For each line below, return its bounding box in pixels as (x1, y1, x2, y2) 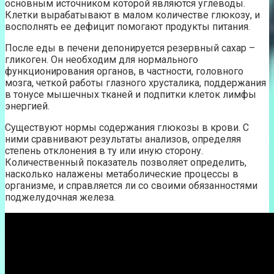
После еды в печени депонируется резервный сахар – (5, 42, 255, 54)
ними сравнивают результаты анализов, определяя (5, 133, 241, 145)
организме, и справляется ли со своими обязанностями (5, 180, 257, 191)
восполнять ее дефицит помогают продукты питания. (5, 21, 250, 32)
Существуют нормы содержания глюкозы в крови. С (5, 122, 249, 133)
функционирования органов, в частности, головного (5, 65, 243, 77)
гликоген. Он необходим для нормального (5, 54, 198, 65)
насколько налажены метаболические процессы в (5, 168, 239, 180)
